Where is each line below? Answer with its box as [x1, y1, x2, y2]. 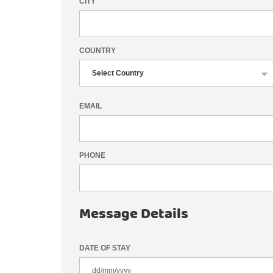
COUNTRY [79, 46, 116, 55]
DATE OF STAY [79, 244, 131, 252]
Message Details [79, 203, 189, 225]
